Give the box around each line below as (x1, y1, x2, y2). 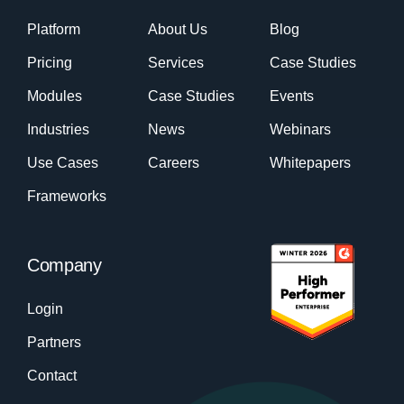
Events (269, 88, 314, 105)
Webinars (269, 122, 331, 138)
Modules (26, 88, 82, 105)
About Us (148, 22, 208, 38)
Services (148, 55, 205, 71)
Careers (148, 155, 200, 171)
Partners (26, 335, 81, 351)
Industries (26, 122, 89, 138)
